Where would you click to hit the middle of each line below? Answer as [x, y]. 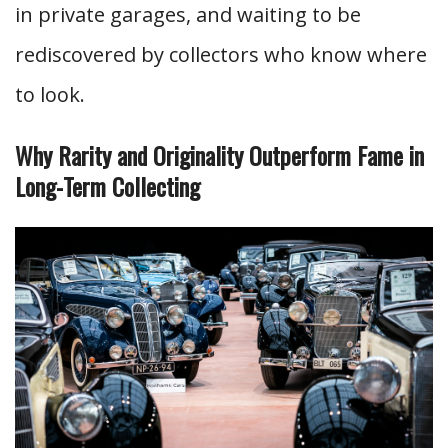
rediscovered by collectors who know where [221, 54]
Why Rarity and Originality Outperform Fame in [219, 155]
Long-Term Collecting [107, 186]
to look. [50, 94]
